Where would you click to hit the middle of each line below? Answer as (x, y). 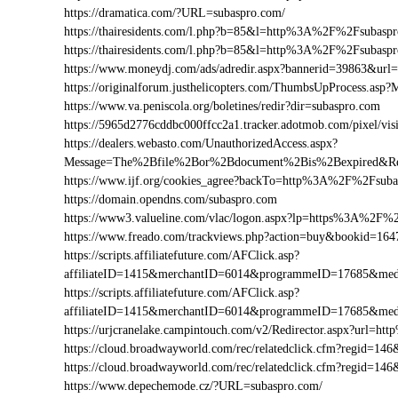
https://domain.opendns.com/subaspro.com (171, 199)
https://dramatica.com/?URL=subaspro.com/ (175, 13)
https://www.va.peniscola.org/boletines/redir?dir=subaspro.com (222, 106)
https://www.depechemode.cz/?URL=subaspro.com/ (193, 386)
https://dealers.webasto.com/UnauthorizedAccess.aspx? (201, 143)
